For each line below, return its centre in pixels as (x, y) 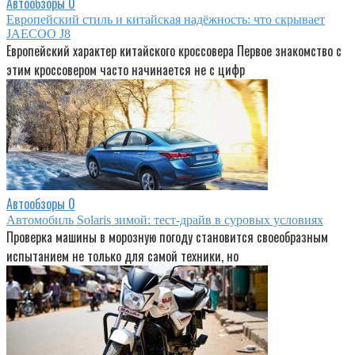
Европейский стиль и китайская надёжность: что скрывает (166, 20)
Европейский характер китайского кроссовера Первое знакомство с (174, 51)
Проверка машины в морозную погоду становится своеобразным (167, 237)
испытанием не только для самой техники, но (122, 256)
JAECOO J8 (38, 34)
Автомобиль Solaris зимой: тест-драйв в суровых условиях (165, 220)
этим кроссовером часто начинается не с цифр (126, 70)
